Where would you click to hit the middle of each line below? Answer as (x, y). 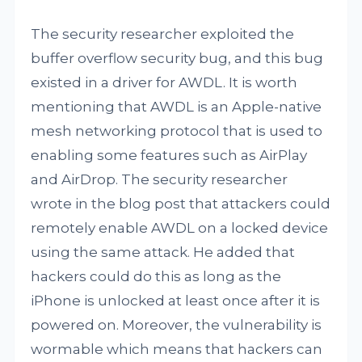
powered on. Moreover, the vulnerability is (177, 325)
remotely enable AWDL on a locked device (180, 228)
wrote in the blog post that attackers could (181, 204)
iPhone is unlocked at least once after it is (176, 301)
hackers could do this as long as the (156, 276)
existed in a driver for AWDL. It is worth (164, 82)
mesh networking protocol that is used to (177, 131)
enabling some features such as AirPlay (169, 155)
